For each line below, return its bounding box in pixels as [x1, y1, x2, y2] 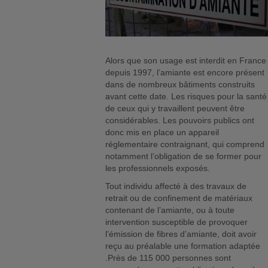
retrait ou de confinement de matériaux [105, 193, 253, 203]
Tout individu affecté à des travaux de [105, 181, 247, 191]
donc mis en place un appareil [105, 127, 220, 138]
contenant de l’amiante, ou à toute [105, 205, 235, 215]
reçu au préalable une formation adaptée [105, 241, 261, 251]
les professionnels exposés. [105, 163, 211, 173]
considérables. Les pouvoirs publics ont [105, 115, 255, 126]
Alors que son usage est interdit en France [105, 56, 267, 66]
